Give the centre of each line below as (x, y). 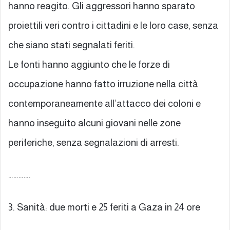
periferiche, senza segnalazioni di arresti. (94, 142)
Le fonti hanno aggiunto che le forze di (89, 64)
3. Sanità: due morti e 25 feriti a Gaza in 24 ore (104, 207)
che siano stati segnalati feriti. (72, 45)
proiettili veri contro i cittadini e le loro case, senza (113, 25)
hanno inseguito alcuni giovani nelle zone (94, 123)
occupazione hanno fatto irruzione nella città (103, 84)
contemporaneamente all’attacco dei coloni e (104, 103)
